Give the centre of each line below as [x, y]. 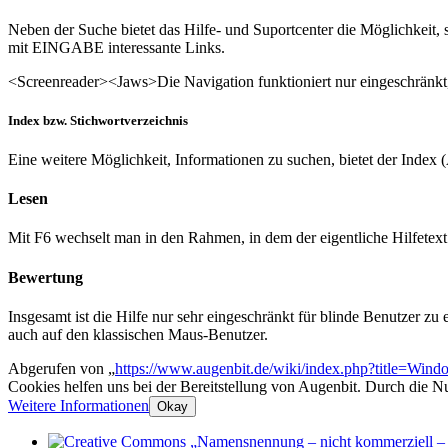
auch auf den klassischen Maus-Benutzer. [138, 334]
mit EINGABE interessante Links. [116, 47]
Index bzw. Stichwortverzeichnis [98, 120]
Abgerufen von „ [61, 368]
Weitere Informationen [78, 405]
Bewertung [45, 277]
